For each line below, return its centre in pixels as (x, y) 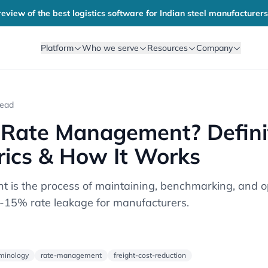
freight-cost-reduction (150, 255)
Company (215, 48)
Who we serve (111, 48)
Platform (57, 48)
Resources (168, 48)
